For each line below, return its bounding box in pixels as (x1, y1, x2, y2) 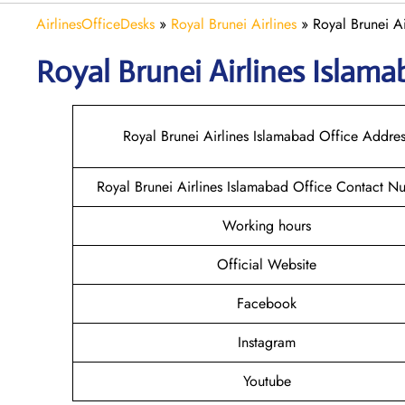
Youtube (242, 370, 291, 391)
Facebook (237, 292, 297, 314)
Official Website (217, 253, 316, 275)
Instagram (238, 331, 296, 353)
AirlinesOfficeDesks (36, 13, 155, 34)
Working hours (222, 214, 311, 236)
